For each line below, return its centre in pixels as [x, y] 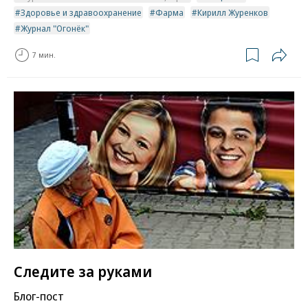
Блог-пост [39, 296]
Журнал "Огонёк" [55, 28]
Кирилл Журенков [233, 12]
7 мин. [44, 55]
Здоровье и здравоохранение [81, 12]
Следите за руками [83, 271]
